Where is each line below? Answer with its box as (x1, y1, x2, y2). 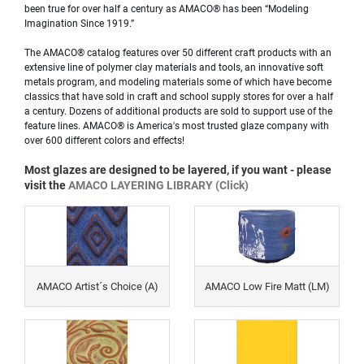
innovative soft (258, 62, 323, 73)
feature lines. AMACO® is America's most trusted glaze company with (24, 120, 329, 132)
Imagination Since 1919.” (24, 18, 134, 29)
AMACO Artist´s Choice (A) (36, 279, 158, 292)
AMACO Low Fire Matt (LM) (204, 279, 330, 292)
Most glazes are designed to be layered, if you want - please (24, 163, 331, 176)
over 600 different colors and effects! (24, 135, 184, 146)
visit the (24, 179, 68, 192)
